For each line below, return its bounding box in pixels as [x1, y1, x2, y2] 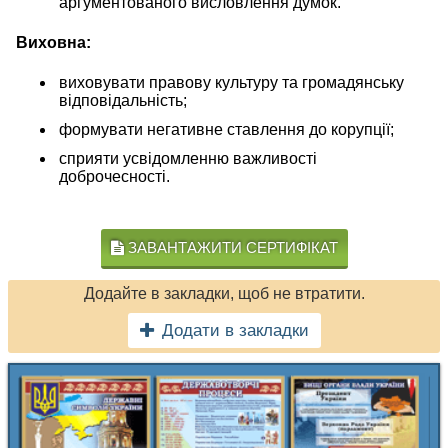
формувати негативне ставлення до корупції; [59, 121, 394, 138]
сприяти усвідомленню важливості [59, 150, 317, 167]
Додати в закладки [161, 321, 309, 340]
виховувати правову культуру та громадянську [59, 74, 404, 91]
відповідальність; [59, 92, 187, 109]
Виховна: [16, 34, 91, 51]
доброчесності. [59, 168, 170, 185]
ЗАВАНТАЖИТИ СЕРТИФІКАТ [123, 239, 338, 256]
